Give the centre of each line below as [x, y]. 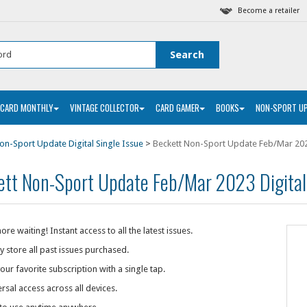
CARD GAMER [177, 108]
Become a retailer [269, 11]
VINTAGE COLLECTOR [105, 108]
